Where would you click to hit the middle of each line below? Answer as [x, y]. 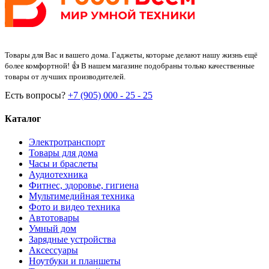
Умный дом [53, 229]
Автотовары [54, 218]
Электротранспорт [67, 142]
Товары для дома [63, 153]
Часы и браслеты [63, 164]
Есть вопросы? [36, 95]
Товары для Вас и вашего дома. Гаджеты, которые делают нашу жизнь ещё [131, 55]
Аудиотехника [58, 175]
